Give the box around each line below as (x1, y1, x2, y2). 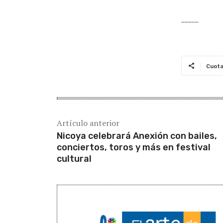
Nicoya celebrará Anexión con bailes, (57, 130, 217, 141)
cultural (57, 153, 92, 164)
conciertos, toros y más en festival (57, 141, 211, 153)
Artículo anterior (57, 117, 119, 128)
